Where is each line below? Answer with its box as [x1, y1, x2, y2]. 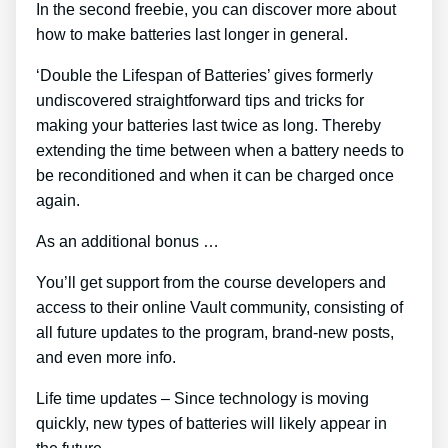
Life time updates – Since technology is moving [36, 390, 369, 408]
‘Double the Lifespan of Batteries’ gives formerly [36, 67, 373, 85]
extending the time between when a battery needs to [36, 142, 404, 160]
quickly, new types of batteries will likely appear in [36, 415, 387, 433]
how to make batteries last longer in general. [36, 26, 348, 44]
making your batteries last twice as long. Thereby [36, 117, 381, 135]
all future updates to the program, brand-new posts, [36, 324, 394, 342]
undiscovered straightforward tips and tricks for [36, 92, 364, 110]
